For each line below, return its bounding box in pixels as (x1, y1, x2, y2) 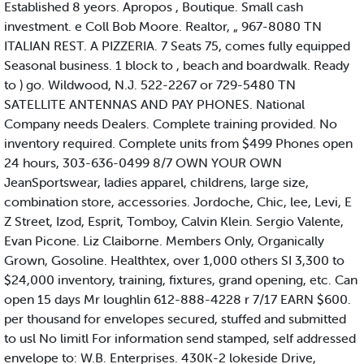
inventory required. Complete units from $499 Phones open (4, 135, 353, 152)
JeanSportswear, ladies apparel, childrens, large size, (4, 174, 309, 191)
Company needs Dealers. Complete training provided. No (4, 115, 337, 132)
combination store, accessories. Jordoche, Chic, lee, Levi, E (4, 193, 352, 210)
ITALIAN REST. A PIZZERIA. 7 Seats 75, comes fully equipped (4, 37, 350, 54)
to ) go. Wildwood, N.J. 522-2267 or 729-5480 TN (4, 76, 296, 93)
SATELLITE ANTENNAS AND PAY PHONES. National (4, 96, 305, 113)
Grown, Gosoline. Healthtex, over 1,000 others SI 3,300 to (4, 252, 344, 269)
